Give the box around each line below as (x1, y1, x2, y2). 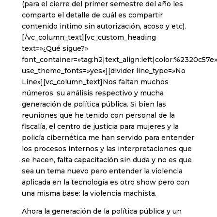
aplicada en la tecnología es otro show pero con (21, 178, 189, 187)
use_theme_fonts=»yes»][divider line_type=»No (21, 66, 186, 76)
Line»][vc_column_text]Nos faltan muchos (21, 77, 169, 87)
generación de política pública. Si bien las (21, 100, 166, 109)
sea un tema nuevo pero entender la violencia (21, 167, 183, 176)
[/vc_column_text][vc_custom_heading (21, 33, 156, 42)
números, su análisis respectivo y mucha (21, 89, 164, 98)
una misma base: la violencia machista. (21, 189, 156, 198)
